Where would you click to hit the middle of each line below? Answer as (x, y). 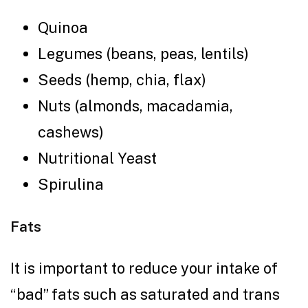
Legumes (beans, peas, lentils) (147, 53)
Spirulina (73, 184)
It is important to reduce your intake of (144, 268)
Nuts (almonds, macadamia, (135, 106)
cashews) (74, 132)
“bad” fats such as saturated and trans (145, 294)
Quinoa (65, 27)
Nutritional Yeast (99, 158)
